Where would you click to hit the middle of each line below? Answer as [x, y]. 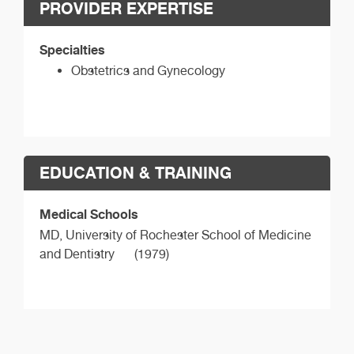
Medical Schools [89, 215]
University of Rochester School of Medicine [188, 235]
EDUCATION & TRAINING [136, 173]
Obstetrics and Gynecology [148, 70]
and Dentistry [77, 254]
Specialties [72, 49]
